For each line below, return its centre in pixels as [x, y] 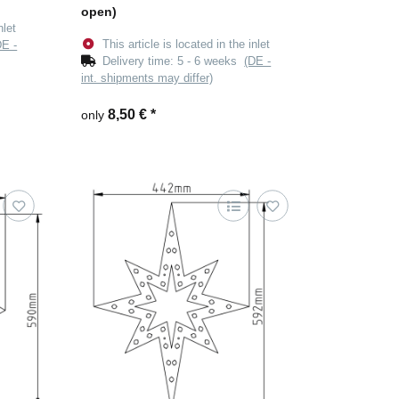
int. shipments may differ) [147, 78]
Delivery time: [140, 61]
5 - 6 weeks [211, 61]
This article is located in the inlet [187, 45]
